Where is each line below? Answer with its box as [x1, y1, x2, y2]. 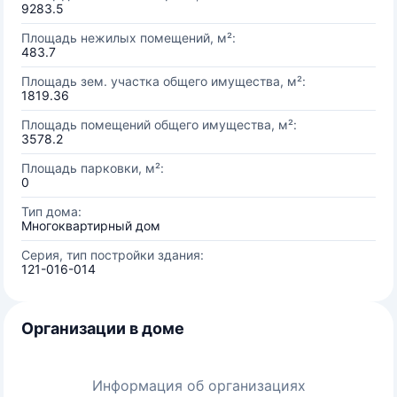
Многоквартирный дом [21, 218, 160, 233]
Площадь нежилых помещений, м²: [21, 30, 236, 45]
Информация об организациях [91, 377, 306, 394]
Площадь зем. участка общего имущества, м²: [21, 74, 306, 89]
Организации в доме [21, 319, 184, 338]
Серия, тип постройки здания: [21, 247, 204, 262]
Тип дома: [21, 204, 82, 219]
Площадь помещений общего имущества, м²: [21, 117, 297, 132]
